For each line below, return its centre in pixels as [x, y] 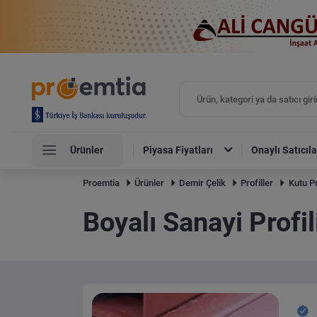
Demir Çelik [203, 183]
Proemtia [101, 183]
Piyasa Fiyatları [178, 150]
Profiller [257, 183]
